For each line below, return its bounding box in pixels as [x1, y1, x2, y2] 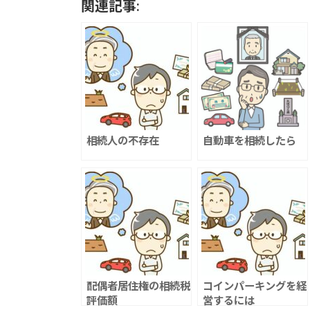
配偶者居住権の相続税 [86, 279, 190, 292]
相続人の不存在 [86, 134, 159, 147]
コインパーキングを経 [203, 279, 307, 292]
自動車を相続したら [203, 134, 296, 147]
